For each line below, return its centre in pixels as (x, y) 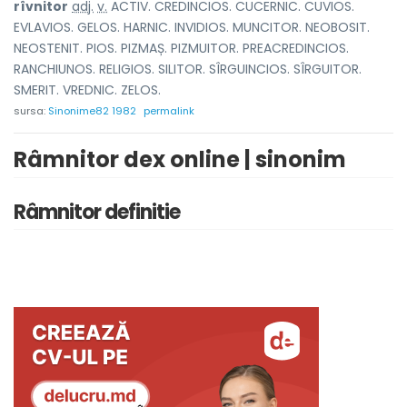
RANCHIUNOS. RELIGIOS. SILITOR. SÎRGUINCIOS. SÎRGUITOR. (188, 69)
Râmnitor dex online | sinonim (180, 159)
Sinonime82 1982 (92, 111)
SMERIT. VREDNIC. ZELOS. (87, 90)
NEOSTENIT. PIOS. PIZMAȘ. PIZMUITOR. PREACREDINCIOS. (181, 48)
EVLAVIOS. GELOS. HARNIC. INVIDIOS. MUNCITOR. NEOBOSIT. (192, 27)
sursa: (31, 111)
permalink (169, 111)
